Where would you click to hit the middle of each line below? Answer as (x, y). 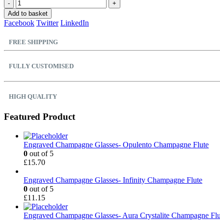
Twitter (47, 23)
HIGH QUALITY (33, 96)
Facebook (19, 23)
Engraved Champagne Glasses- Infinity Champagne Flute (113, 180)
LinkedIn (75, 23)
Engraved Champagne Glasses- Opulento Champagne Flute (116, 144)
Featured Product (40, 117)
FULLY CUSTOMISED (41, 66)
